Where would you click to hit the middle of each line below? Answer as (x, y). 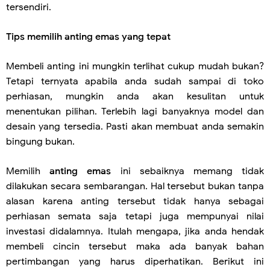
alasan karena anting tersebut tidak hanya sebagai (135, 201)
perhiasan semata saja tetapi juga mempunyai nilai (135, 216)
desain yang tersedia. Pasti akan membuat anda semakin (135, 127)
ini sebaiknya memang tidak (192, 171)
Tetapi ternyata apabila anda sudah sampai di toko (135, 81)
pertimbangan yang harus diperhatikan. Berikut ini (135, 262)
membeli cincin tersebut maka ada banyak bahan (135, 246)
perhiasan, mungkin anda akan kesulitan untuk (135, 96)
